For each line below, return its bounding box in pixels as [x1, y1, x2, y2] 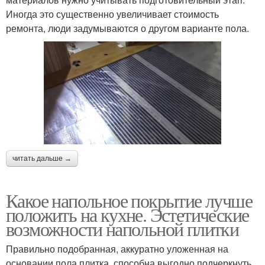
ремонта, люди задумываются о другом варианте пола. [6, 21, 249, 35]
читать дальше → [12, 154, 72, 163]
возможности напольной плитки [6, 215, 239, 241]
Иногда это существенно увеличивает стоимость [6, 7, 219, 21]
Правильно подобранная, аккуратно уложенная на [6, 241, 228, 256]
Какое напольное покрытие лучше [6, 187, 252, 213]
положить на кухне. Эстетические [6, 201, 249, 227]
